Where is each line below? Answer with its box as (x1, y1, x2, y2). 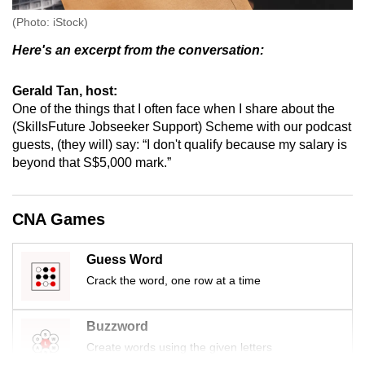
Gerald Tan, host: (12, 84, 117, 99)
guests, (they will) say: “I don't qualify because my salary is (12, 138, 347, 152)
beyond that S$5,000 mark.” (12, 156, 171, 170)
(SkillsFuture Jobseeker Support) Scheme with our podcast (12, 120, 351, 134)
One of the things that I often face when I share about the (12, 102, 335, 117)
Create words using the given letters (86, 341, 272, 354)
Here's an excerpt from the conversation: (12, 43, 264, 58)
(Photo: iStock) (12, 15, 88, 29)
